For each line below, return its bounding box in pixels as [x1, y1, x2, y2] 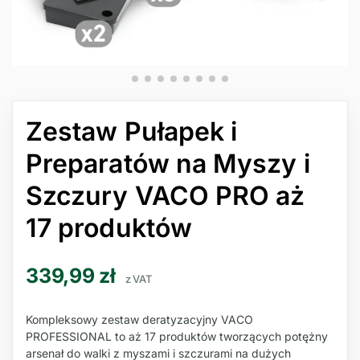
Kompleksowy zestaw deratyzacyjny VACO [26, 312, 253, 326]
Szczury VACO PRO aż [26, 180, 305, 211]
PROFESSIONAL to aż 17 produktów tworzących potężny [26, 329, 328, 343]
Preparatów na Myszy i [26, 148, 310, 179]
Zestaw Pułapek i [26, 116, 238, 147]
